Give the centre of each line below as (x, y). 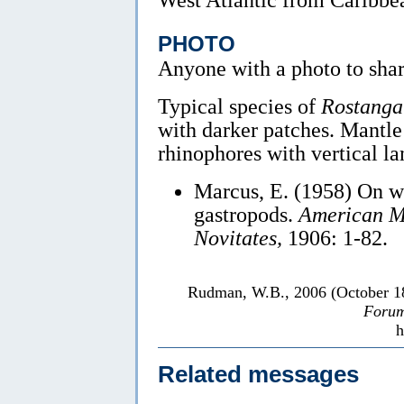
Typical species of (239, 106)
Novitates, (238, 237)
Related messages (258, 375)
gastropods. (246, 214)
